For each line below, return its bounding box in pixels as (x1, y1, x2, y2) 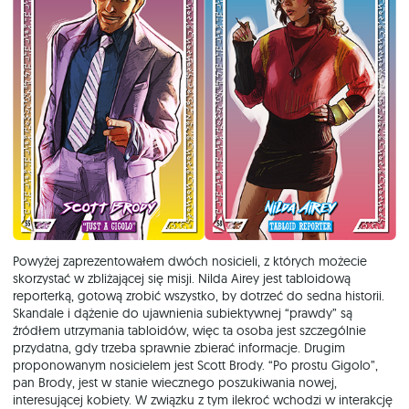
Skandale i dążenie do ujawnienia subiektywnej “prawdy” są (13, 305, 352, 322)
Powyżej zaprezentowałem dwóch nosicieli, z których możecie (13, 253, 367, 270)
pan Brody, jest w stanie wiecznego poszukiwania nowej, (13, 374, 337, 392)
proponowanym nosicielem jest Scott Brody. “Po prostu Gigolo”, (13, 357, 378, 374)
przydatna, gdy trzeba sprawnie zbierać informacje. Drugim (13, 340, 345, 357)
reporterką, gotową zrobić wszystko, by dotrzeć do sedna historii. (13, 288, 384, 305)
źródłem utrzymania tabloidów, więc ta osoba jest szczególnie (13, 322, 366, 340)
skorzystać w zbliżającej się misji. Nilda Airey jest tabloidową (13, 270, 351, 288)
